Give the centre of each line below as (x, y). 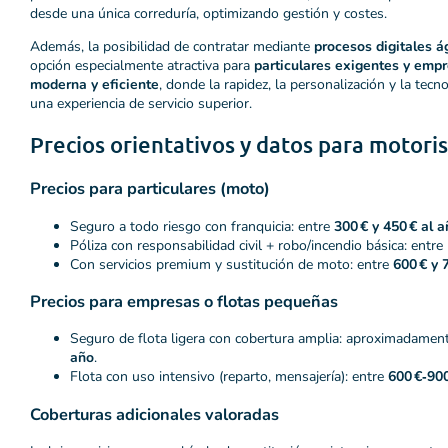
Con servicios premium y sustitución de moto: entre (231, 264)
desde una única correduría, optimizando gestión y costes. (208, 13)
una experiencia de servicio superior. (141, 103)
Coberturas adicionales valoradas (154, 414)
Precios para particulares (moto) (150, 189)
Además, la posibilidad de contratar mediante (172, 46)
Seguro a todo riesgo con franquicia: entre (202, 226)
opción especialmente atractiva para (142, 65)
